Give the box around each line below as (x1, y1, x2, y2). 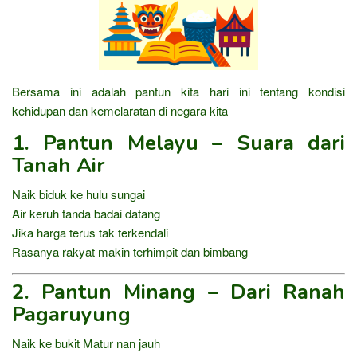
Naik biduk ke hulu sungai (12, 186, 145, 203)
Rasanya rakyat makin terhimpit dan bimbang (12, 243, 248, 261)
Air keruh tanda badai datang (12, 205, 160, 222)
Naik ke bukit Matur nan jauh (12, 334, 160, 351)
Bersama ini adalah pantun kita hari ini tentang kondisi (12, 83, 345, 100)
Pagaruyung (12, 300, 131, 328)
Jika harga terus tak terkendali (12, 224, 168, 241)
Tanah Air (12, 151, 105, 180)
